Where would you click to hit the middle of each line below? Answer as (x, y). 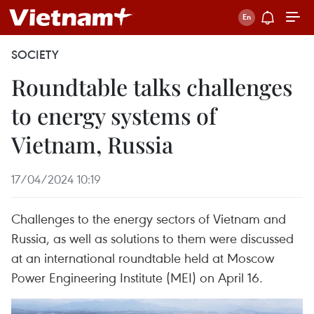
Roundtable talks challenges (152, 87)
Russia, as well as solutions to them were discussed (152, 238)
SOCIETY (35, 55)
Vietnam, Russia (92, 144)
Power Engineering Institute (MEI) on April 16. (137, 277)
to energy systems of (114, 115)
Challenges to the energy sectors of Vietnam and (149, 218)
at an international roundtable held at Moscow (143, 258)
